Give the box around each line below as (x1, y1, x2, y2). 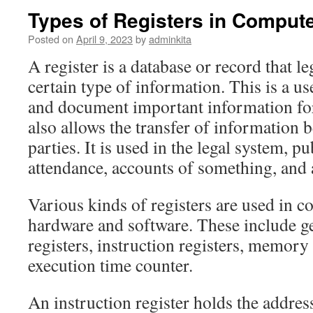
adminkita (149, 31, 191, 46)
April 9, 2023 (76, 31, 133, 46)
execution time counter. (28, 253, 193, 277)
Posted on (28, 31, 73, 46)
